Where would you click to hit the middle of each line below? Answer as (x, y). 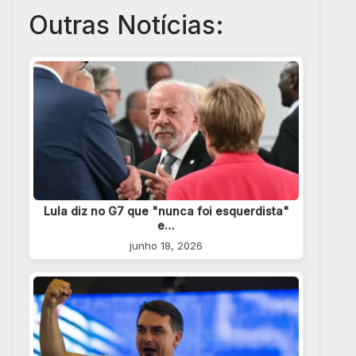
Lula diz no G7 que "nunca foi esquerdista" (166, 211)
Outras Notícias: (126, 25)
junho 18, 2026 (166, 246)
